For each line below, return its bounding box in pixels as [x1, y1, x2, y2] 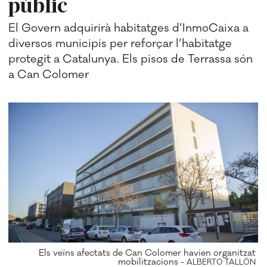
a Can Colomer [8, 67, 89, 82]
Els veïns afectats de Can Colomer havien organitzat [39, 247, 256, 259]
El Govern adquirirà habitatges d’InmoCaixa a [8, 20, 249, 35]
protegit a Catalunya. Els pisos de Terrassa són [8, 51, 253, 66]
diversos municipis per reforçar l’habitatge [8, 36, 232, 51]
